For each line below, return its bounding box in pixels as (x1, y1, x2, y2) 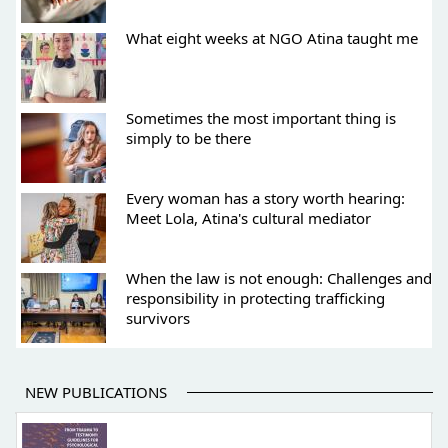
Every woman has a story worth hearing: (126, 187, 405, 208)
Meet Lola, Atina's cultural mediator (126, 207, 371, 228)
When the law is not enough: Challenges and (126, 267, 432, 288)
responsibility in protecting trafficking (126, 287, 385, 308)
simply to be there (126, 127, 251, 148)
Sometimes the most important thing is (126, 107, 396, 128)
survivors (126, 307, 190, 328)
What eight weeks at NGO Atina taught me (126, 27, 418, 48)
